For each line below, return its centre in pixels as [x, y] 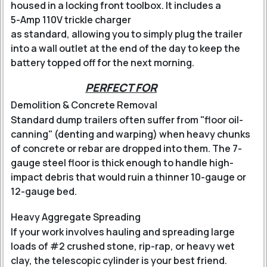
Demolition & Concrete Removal [84, 105]
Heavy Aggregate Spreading [76, 217]
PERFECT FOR [121, 88]
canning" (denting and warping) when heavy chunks [131, 134]
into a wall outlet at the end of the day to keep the [125, 48]
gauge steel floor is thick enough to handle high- [122, 163]
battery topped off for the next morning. [103, 63]
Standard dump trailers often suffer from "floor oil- [127, 120]
